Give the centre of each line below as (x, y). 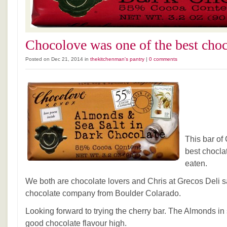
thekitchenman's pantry (117, 59)
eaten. (196, 163)
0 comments (163, 59)
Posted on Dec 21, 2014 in (58, 59)
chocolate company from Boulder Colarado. (103, 193)
